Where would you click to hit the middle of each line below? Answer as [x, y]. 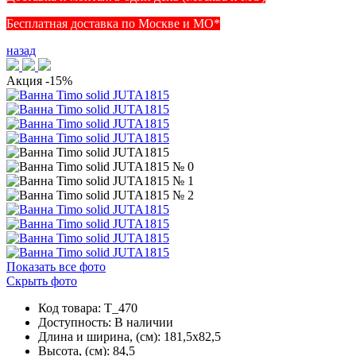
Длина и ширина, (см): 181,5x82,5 [130, 336]
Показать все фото [56, 266]
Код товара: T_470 [88, 308]
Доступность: [76, 322]
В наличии [144, 322]
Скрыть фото [42, 281]
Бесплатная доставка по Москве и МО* [113, 23]
